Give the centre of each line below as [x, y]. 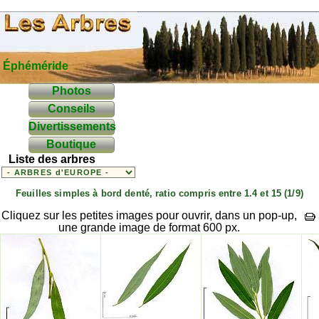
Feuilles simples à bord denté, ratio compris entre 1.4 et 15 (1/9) [159, 194]
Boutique [71, 144]
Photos [71, 91]
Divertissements [72, 126]
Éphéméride [36, 66]
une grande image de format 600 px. [149, 227]
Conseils [71, 109]
